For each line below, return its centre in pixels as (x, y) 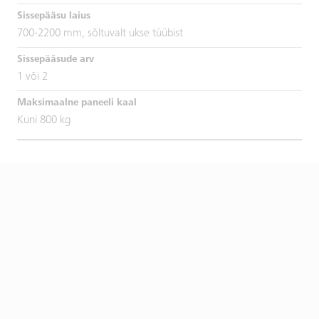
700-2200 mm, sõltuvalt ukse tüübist (100, 33)
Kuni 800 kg (44, 120)
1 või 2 (32, 77)
